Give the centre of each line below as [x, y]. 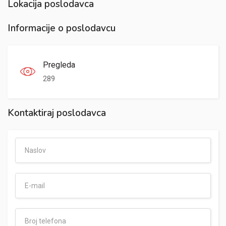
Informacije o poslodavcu [62, 28]
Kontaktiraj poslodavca [57, 113]
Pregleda [59, 65]
